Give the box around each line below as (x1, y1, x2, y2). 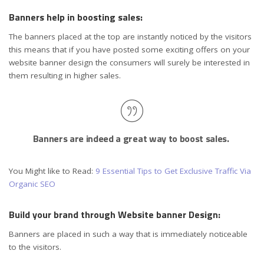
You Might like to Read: (9, 165, 95, 176)
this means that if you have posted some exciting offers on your (9, 44, 250, 55)
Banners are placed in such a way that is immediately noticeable (9, 229, 247, 239)
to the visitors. (9, 242, 61, 252)
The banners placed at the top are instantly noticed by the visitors (9, 31, 252, 42)
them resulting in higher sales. (9, 70, 121, 81)
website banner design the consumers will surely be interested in (9, 57, 250, 68)
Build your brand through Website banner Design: (9, 207, 223, 222)
